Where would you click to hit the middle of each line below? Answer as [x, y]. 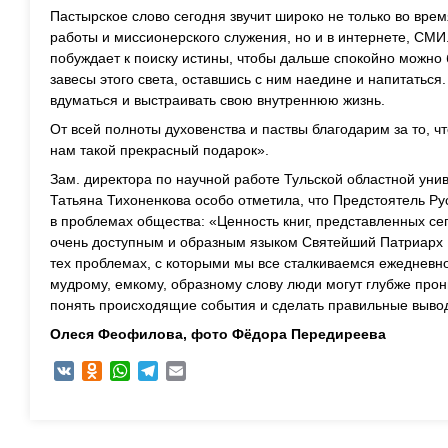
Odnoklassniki [146, 371]
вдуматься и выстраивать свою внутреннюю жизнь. [217, 100]
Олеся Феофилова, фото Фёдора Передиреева [218, 334]
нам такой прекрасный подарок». [159, 150]
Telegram [187, 371]
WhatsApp [162, 371]
